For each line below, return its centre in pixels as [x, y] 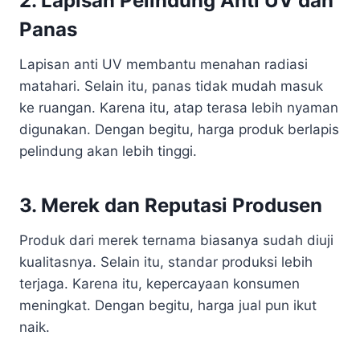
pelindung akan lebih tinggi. [108, 151]
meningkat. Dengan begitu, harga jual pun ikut [168, 305]
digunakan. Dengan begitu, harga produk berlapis [179, 129]
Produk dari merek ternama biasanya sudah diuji [176, 240]
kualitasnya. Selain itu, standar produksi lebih [166, 262]
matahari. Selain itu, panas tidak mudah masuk [171, 86]
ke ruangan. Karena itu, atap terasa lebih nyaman [179, 107]
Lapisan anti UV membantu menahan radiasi [164, 64]
